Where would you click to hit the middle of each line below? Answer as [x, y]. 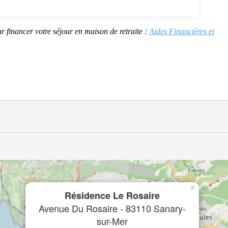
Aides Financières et [182, 31]
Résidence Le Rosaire [112, 195]
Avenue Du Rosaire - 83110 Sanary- [112, 208]
